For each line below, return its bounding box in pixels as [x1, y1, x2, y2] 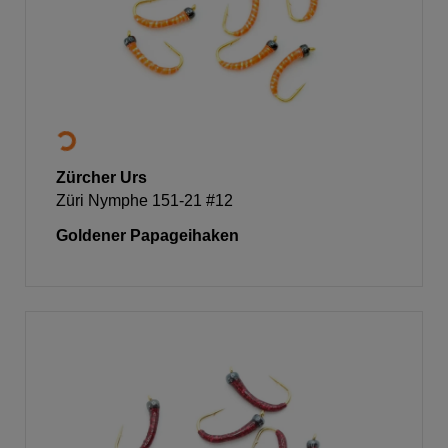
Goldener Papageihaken [56, 226, 239, 244]
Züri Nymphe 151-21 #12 [56, 191, 233, 209]
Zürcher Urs [56, 168, 147, 186]
